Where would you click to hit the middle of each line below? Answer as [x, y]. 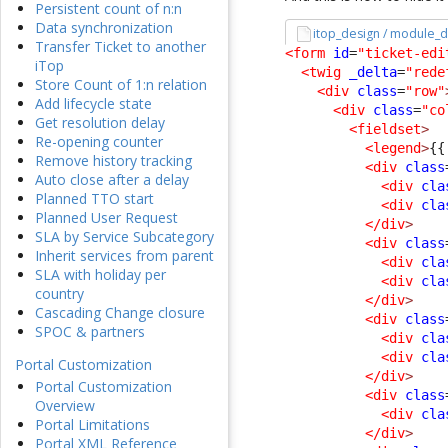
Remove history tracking [113, 161]
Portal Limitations [92, 425]
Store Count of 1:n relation [121, 85]
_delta [373, 72]
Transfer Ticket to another [120, 47]
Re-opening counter [99, 142]
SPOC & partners [90, 332]
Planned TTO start [94, 199]
